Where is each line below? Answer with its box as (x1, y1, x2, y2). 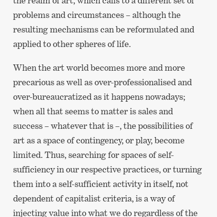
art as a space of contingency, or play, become (13, 135, 185, 145)
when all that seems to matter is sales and (13, 106, 173, 116)
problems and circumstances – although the (13, 9, 181, 20)
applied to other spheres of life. (13, 38, 131, 49)
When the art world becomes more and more (13, 62, 185, 73)
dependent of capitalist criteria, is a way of (13, 193, 175, 203)
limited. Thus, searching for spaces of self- (13, 149, 174, 160)
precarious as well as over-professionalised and (13, 77, 192, 87)
